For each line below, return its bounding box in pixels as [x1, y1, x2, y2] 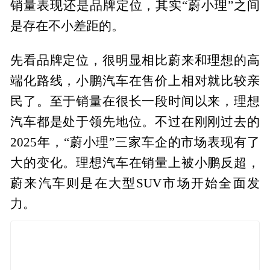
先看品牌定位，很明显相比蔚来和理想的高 [10, 53, 260, 67]
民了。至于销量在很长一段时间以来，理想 [10, 94, 260, 108]
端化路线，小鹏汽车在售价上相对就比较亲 [10, 74, 260, 87]
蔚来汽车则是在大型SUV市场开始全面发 [10, 176, 260, 190]
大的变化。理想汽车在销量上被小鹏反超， [10, 155, 260, 169]
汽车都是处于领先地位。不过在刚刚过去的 [10, 115, 260, 128]
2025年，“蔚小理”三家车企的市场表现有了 [10, 135, 260, 149]
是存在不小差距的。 [10, 19, 125, 33]
